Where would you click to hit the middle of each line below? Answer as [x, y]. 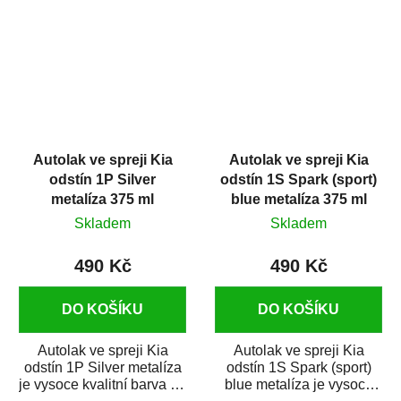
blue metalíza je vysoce [299, 385]
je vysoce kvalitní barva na [102, 385]
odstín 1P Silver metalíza [102, 368]
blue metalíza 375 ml [299, 200]
